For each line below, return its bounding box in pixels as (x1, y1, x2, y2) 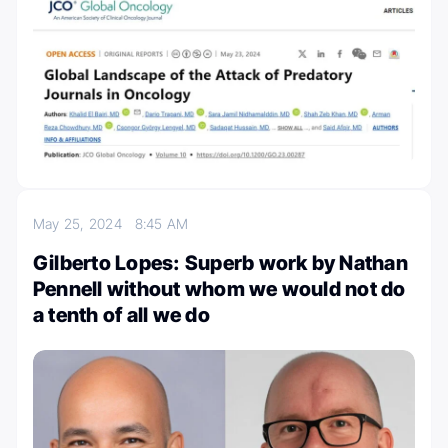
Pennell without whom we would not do (33, 276, 406, 301)
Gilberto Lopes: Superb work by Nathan (33, 250, 408, 275)
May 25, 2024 (33, 214, 135, 232)
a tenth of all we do (33, 302, 210, 327)
